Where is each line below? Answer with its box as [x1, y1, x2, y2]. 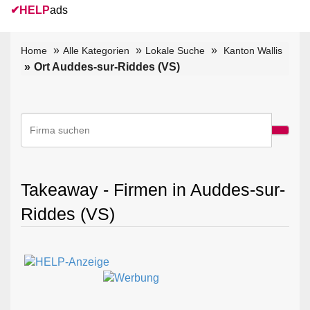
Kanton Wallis [224, 44, 282, 56]
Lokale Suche [145, 44, 205, 56]
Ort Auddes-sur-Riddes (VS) [34, 60, 180, 73]
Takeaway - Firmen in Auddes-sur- [21, 179, 285, 199]
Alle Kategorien [63, 44, 129, 56]
